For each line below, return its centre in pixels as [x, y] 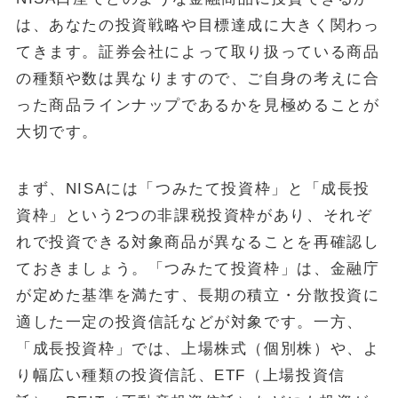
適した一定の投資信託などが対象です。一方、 [189, 322]
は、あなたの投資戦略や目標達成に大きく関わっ [198, 26]
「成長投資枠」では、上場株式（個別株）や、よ [198, 349]
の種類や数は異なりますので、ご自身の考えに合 [198, 79]
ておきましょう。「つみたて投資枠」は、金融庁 [198, 269]
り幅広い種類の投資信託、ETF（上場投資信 [180, 376]
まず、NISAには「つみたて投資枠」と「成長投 [193, 189]
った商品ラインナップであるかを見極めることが [198, 106]
